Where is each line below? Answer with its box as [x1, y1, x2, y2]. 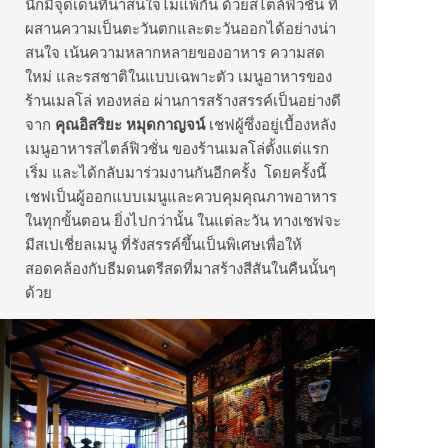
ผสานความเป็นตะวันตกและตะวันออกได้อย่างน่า [25, 17, 336, 39]
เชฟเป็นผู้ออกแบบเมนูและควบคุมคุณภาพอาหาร [25, 185, 337, 207]
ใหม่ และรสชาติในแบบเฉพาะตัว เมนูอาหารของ [25, 65, 332, 87]
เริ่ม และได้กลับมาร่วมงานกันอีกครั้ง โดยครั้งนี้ [25, 161, 326, 183]
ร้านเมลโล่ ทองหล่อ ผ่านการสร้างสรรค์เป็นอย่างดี [25, 89, 341, 111]
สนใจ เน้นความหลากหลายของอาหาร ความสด [25, 41, 325, 63]
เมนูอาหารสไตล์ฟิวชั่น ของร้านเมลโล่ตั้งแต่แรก [25, 137, 329, 159]
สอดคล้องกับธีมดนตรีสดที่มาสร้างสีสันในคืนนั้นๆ [25, 257, 336, 279]
